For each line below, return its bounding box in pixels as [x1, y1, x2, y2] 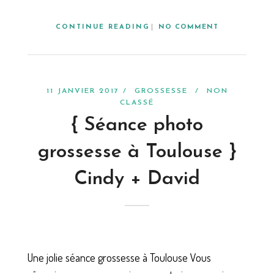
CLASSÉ [120, 98, 154, 106]
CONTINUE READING [56, 23, 150, 31]
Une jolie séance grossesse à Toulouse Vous [28, 251, 211, 265]
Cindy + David [74, 169, 200, 189]
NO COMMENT [158, 23, 218, 31]
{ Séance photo [71, 115, 203, 135]
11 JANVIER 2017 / [46, 87, 135, 95]
